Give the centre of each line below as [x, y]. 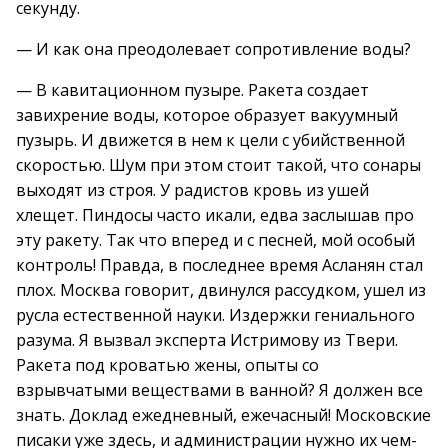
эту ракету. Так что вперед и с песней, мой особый [215, 240]
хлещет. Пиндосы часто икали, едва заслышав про [215, 215]
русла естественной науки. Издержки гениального [215, 315]
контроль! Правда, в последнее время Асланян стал [219, 265]
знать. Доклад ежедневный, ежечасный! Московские [223, 415]
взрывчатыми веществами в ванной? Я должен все [219, 390]
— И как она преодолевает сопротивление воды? [213, 49]
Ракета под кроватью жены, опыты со [167, 365]
